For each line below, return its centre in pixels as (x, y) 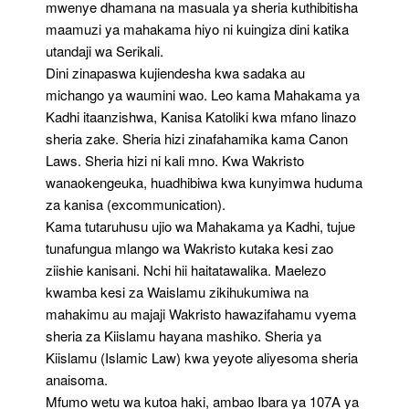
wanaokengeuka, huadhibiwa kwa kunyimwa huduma (204, 182)
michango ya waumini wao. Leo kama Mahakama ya (203, 94)
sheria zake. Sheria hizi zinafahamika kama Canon (197, 138)
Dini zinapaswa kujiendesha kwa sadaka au (175, 73)
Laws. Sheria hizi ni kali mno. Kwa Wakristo (175, 160)
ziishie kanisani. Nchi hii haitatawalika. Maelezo (186, 270)
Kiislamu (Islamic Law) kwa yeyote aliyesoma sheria (202, 357)
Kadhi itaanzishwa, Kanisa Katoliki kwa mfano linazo (201, 116)
